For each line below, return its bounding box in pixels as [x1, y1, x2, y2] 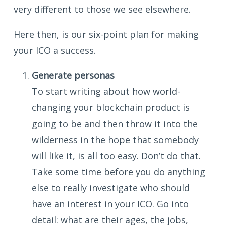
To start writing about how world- [32, 85, 180, 97]
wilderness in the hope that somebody [32, 133, 199, 146]
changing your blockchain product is [32, 101, 190, 114]
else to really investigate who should [32, 181, 190, 194]
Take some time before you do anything [32, 165, 205, 178]
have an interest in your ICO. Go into [32, 197, 189, 210]
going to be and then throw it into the [32, 117, 198, 130]
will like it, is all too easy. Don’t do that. [32, 149, 201, 162]
